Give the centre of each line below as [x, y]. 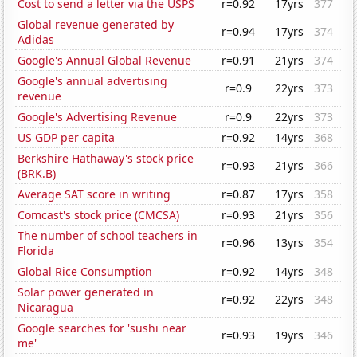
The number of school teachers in [108, 236]
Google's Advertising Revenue [98, 117]
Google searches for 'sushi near [102, 328]
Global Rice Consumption [85, 272]
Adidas [36, 40]
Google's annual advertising [93, 81]
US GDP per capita [67, 138]
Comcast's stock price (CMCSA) [99, 215]
